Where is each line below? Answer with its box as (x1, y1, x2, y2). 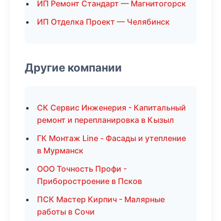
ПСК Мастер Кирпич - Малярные (37, 194, 165, 204)
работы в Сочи (37, 207, 95, 217)
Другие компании (25, 61, 122, 74)
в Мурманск (37, 146, 83, 155)
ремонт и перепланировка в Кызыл (37, 115, 174, 125)
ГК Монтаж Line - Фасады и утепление (37, 133, 186, 143)
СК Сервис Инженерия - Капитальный (37, 103, 186, 112)
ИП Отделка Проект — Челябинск (37, 17, 170, 27)
